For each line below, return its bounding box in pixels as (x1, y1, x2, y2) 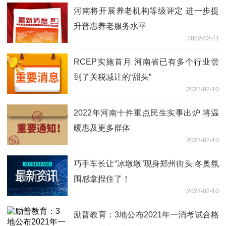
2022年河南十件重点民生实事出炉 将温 (74, 108, 219, 117)
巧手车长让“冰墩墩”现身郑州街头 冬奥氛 (74, 159, 219, 168)
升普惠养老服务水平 (74, 21, 146, 30)
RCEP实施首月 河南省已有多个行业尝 (74, 57, 219, 66)
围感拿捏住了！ (74, 174, 130, 183)
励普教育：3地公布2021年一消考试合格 (74, 210, 219, 219)
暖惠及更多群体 (74, 123, 130, 132)
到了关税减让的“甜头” (74, 72, 151, 81)
